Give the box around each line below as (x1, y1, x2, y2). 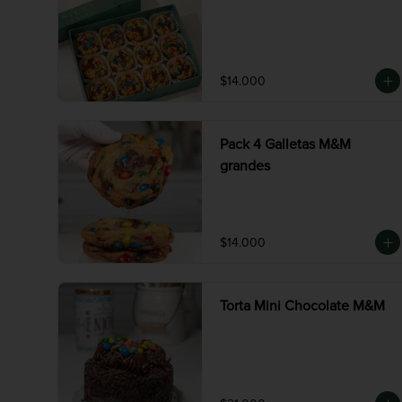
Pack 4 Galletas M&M (220, 135, 351, 153)
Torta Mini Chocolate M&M (220, 297, 385, 315)
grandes (220, 157, 270, 175)
